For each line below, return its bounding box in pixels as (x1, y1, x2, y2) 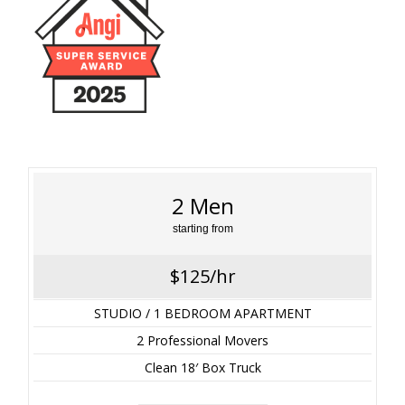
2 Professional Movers (137, 331, 268, 349)
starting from (172, 221, 233, 235)
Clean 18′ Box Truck (144, 358, 261, 376)
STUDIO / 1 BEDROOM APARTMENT (93, 304, 312, 322)
